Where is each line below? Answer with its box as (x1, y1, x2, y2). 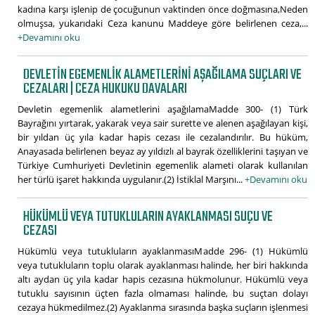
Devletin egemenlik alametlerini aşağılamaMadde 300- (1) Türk (18, 102, 308, 115)
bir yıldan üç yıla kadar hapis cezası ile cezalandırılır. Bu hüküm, (18, 130, 308, 143)
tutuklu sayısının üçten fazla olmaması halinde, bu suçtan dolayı (18, 286, 308, 300)
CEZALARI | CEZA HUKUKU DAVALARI (23, 77, 188, 101)
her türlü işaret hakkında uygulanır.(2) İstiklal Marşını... (18, 172, 245, 186)
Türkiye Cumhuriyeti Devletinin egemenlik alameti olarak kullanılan (18, 158, 308, 172)
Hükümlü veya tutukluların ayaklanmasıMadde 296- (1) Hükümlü (18, 244, 308, 257)
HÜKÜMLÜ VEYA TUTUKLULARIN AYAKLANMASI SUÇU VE (23, 205, 274, 229)
